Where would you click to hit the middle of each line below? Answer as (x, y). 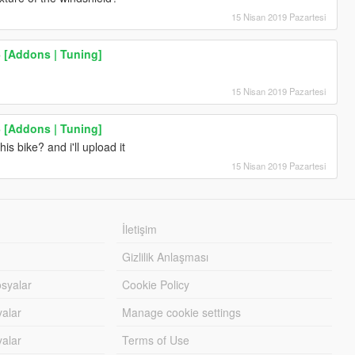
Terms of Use (156, 340)
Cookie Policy (156, 284)
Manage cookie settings (182, 312)
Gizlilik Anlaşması (166, 256)
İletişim (140, 229)
